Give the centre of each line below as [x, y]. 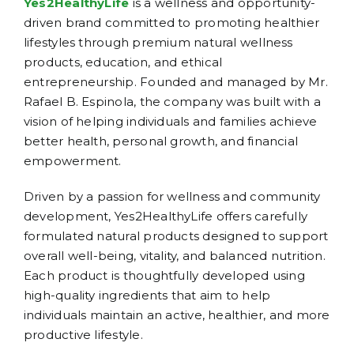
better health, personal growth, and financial [161, 141]
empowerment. [73, 161]
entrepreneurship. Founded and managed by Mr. [176, 82]
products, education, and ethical [123, 62]
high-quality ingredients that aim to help [147, 296]
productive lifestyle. [83, 335]
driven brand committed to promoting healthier [172, 23]
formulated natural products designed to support [176, 236]
